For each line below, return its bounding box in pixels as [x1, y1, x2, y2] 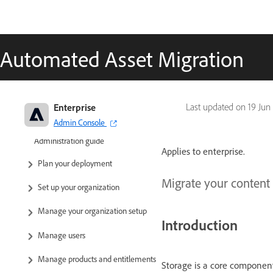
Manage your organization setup [38, 205, 147, 216]
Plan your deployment [38, 158, 112, 168]
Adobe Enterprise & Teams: [34, 122, 125, 133]
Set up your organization [38, 182, 119, 193]
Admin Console [54, 117, 105, 127]
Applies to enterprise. [161, 145, 245, 157]
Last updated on [186, 101, 248, 113]
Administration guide [34, 135, 104, 146]
